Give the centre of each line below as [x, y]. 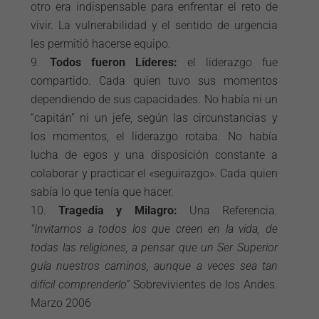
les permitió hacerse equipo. [101, 44]
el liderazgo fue [228, 62]
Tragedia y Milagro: [118, 210]
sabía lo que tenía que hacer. [103, 192]
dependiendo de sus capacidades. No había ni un [154, 99]
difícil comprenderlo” [80, 284]
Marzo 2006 [61, 303]
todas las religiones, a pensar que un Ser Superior [154, 247]
